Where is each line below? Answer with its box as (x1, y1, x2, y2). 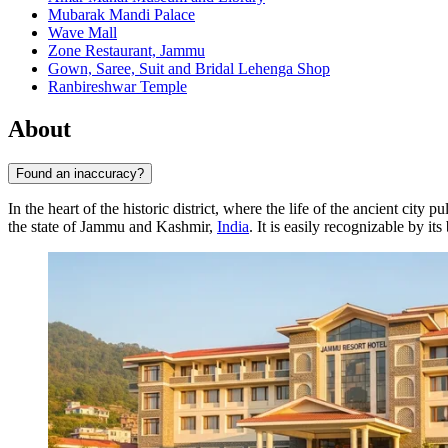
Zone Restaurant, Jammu (48, 42, 205, 60)
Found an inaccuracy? (16, 165, 144, 181)
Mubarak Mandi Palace (48, 6, 195, 24)
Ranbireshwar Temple (48, 78, 187, 96)
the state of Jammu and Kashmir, (8, 217, 217, 235)
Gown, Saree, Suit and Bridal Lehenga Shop (48, 60, 330, 78)
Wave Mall (48, 24, 117, 42)
